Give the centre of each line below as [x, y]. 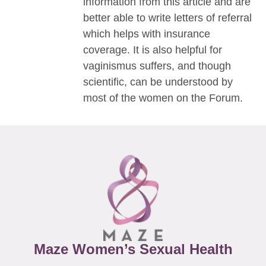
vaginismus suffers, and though [157, 66]
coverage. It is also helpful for [153, 50]
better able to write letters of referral [167, 18]
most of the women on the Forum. [163, 98]
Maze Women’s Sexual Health [133, 249]
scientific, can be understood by [158, 82]
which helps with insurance [147, 34]
